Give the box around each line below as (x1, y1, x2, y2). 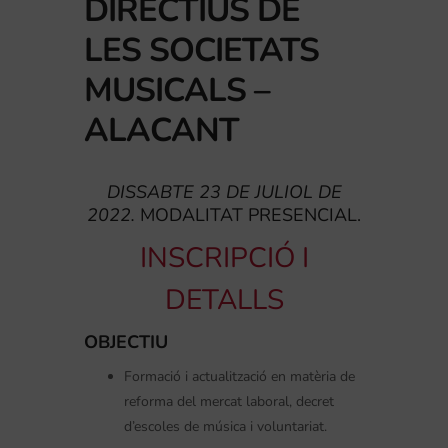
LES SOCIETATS (84, 27, 319, 73)
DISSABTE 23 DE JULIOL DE (106, 179, 342, 204)
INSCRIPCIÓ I (139, 238, 309, 277)
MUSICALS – (84, 67, 270, 113)
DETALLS (164, 280, 284, 319)
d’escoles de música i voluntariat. (124, 416, 327, 436)
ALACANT (84, 107, 239, 153)
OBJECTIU (84, 329, 168, 354)
